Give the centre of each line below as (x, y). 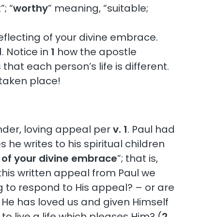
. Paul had (151, 129)
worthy (31, 8)
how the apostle (96, 52)
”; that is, (138, 158)
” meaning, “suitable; (98, 8)
